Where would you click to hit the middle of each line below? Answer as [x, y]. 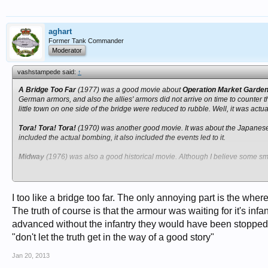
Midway [31, 157]
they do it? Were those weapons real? [80, 185]
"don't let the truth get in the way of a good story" [113, 237]
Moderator [67, 50]
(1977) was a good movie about [129, 90]
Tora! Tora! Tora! [47, 128]
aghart [60, 31]
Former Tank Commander [86, 41]
